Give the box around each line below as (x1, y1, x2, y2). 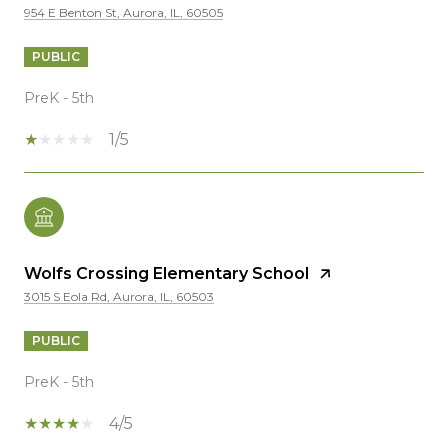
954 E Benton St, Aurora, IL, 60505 (24, 4, 223, 20)
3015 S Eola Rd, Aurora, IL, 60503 (24, 288, 214, 304)
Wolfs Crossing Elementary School (24, 263, 309, 283)
